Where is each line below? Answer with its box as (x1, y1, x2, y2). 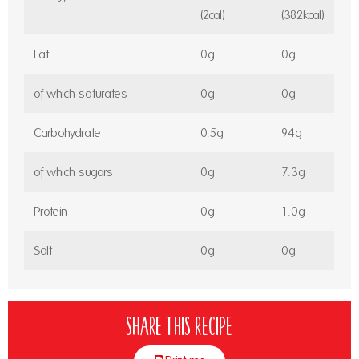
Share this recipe (126, 310, 233, 340)
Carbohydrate (34, 125, 101, 139)
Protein (34, 204, 67, 218)
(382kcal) (281, 7, 325, 22)
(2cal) (200, 7, 225, 22)
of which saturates (34, 86, 127, 100)
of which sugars (34, 164, 113, 179)
